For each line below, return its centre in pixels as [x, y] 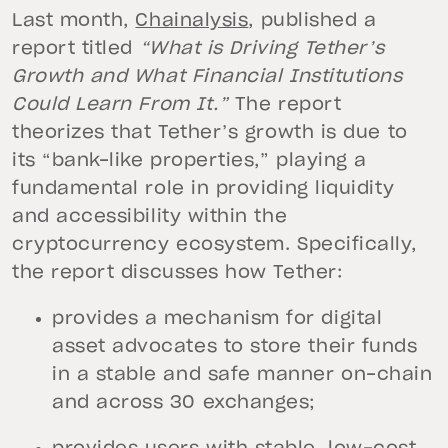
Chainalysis [192, 21]
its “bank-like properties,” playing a [189, 161]
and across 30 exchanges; [184, 403]
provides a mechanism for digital [217, 319]
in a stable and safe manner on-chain [242, 375]
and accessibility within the [150, 217]
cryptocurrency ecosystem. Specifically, [214, 245]
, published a [312, 21]
